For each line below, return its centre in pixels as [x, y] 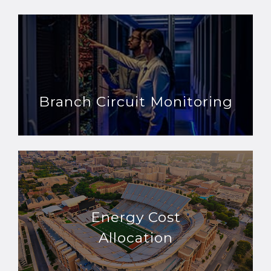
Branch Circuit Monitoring [135, 102]
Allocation [135, 238]
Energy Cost [135, 217]
